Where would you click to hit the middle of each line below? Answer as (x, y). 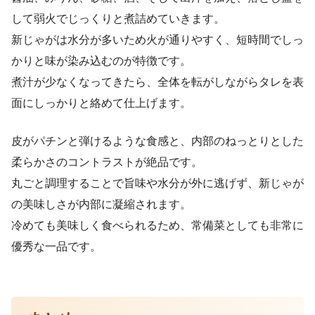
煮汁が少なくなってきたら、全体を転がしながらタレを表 (157, 82)
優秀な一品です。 (56, 246)
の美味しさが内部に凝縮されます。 (101, 204)
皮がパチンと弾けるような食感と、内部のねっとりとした (157, 141)
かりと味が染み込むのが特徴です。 (101, 60)
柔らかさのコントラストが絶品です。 (107, 162)
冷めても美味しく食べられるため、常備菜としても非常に (157, 225)
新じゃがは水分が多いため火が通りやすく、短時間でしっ (157, 39)
